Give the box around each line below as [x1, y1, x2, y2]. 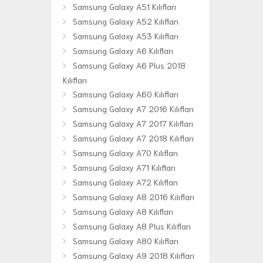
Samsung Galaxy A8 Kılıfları [73, 206, 173, 217]
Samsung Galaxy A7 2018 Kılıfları [73, 133, 194, 144]
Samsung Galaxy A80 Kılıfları [73, 235, 178, 247]
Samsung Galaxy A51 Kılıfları [73, 1, 176, 12]
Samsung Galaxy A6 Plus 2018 [73, 60, 186, 71]
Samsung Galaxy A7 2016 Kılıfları [73, 103, 194, 114]
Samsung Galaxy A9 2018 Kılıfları [73, 250, 194, 261]
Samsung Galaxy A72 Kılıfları [73, 177, 178, 188]
